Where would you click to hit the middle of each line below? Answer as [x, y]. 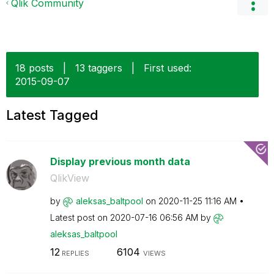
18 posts [35, 68]
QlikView [69, 178]
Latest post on [80, 217]
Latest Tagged [52, 115]
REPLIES [74, 253]
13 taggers [99, 68]
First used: [168, 68]
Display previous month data [120, 161]
